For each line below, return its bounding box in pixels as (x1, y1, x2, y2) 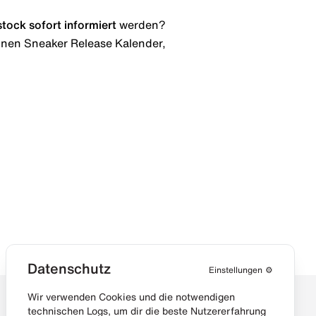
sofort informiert (29, 18, 116, 30)
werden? (116, 18, 166, 30)
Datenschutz (28, 261, 111, 276)
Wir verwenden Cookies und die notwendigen (28, 292, 235, 302)
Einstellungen (209, 265, 262, 274)
